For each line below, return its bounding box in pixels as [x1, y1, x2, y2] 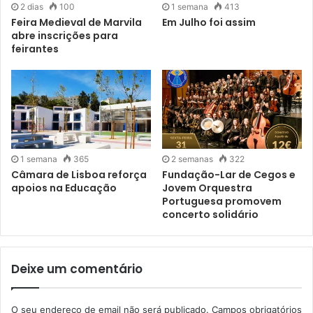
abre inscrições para [11, 29, 118, 43]
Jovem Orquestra [162, 180, 252, 195]
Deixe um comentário [11, 260, 143, 277]
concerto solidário [162, 207, 259, 221]
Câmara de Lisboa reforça [11, 167, 147, 182]
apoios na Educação [11, 180, 117, 195]
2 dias [20, 1, 43, 13]
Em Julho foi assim [162, 15, 256, 30]
